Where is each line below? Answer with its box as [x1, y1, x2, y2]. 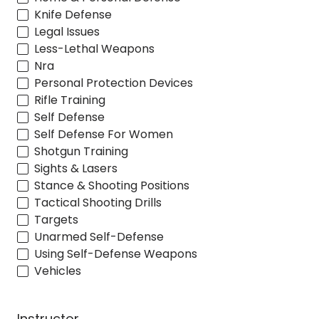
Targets [34, 211, 78, 228]
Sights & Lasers [34, 159, 117, 177]
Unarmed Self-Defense [34, 228, 164, 245]
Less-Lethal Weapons [34, 40, 155, 57]
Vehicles [34, 262, 81, 279]
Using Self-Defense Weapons [34, 245, 197, 262]
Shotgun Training [34, 142, 128, 159]
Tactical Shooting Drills [34, 194, 162, 211]
